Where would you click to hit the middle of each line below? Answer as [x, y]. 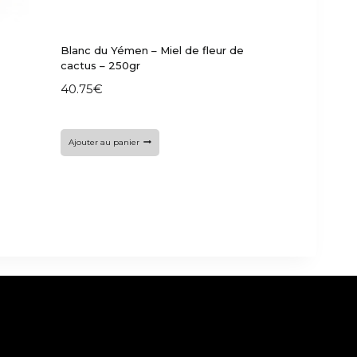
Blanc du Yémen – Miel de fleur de [153, 51]
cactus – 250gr [101, 66]
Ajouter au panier [104, 142]
